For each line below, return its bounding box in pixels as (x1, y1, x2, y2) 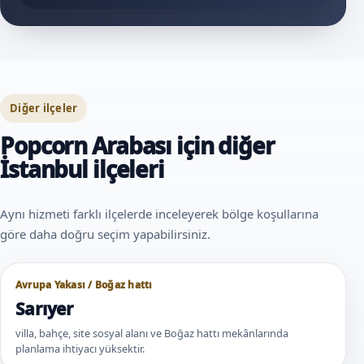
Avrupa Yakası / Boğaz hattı (15, 277, 153, 292)
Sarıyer (15, 297, 74, 320)
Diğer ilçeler (10, 100, 78, 115)
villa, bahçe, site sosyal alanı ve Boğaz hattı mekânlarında (15, 325, 288, 340)
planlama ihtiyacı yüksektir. (15, 340, 145, 356)
